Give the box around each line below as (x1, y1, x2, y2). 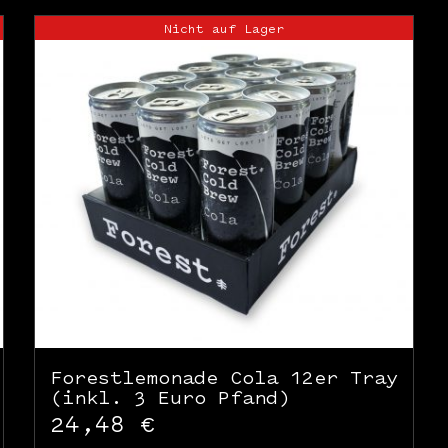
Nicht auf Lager (163, 19, 284, 37)
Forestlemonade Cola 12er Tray (49, 365, 398, 391)
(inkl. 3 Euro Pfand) (49, 385, 290, 411)
